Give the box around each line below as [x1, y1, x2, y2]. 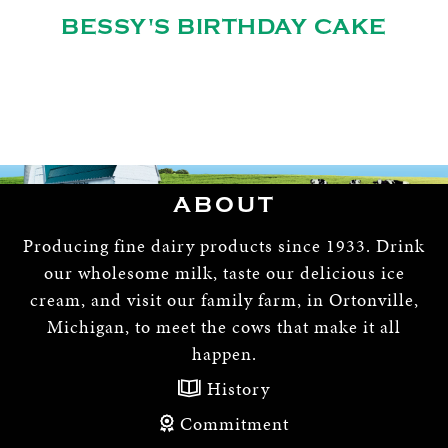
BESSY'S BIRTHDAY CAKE [61, 14, 387, 41]
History [202, 375, 270, 401]
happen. [191, 340, 257, 366]
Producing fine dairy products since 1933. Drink [23, 232, 425, 258]
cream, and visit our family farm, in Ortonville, [29, 286, 419, 312]
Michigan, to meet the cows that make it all [47, 313, 401, 339]
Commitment [174, 410, 289, 436]
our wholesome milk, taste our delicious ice [43, 259, 405, 285]
